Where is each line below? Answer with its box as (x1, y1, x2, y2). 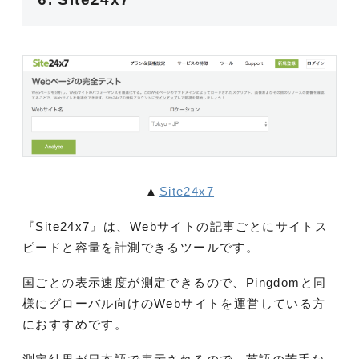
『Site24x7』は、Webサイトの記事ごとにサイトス (22, 220, 329, 234)
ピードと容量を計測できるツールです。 (22, 240, 260, 255)
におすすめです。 (22, 317, 128, 332)
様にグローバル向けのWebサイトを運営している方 (22, 296, 326, 311)
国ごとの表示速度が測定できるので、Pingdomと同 (22, 276, 327, 290)
